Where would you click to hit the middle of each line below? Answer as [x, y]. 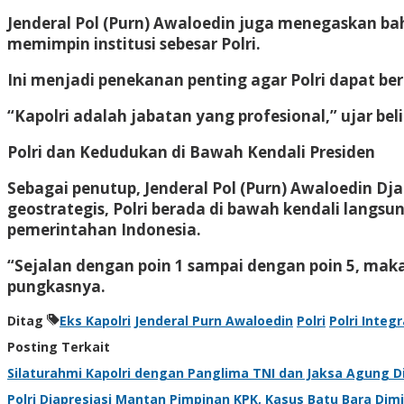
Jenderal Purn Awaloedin [214, 320]
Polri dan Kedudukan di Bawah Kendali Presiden [191, 151]
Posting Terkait [59, 346]
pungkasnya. [56, 286]
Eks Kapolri [95, 320]
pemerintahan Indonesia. [104, 229]
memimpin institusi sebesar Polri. [134, 43]
